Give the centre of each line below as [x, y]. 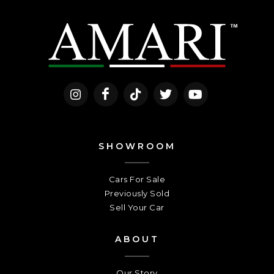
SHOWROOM [137, 146]
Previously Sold [137, 193]
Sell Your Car [137, 207]
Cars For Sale [137, 179]
